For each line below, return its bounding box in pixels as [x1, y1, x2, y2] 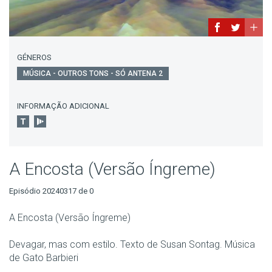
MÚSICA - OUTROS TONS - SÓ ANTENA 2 [23, 69, 163, 78]
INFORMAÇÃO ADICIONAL [17, 101, 109, 110]
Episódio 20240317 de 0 [9, 186, 93, 195]
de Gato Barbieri [9, 252, 78, 264]
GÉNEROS [17, 52, 52, 62]
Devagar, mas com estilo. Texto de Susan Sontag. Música [9, 239, 255, 251]
